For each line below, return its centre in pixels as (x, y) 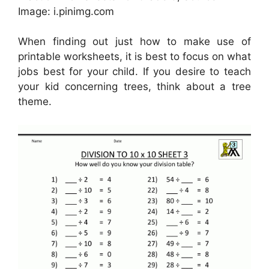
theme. (35, 102)
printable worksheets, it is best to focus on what (134, 57)
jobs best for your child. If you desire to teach (134, 72)
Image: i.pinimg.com (66, 11)
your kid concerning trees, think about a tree (134, 87)
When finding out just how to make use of (134, 42)
